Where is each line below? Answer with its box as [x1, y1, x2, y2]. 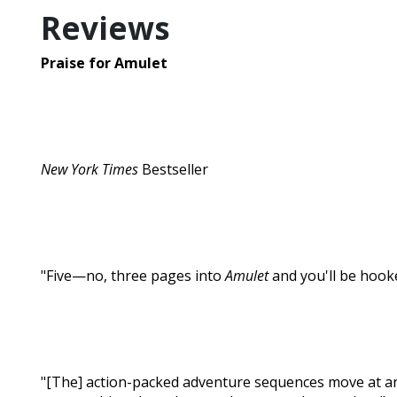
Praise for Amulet [41, 53, 167, 74]
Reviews [41, 7, 170, 50]
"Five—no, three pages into [41, 266, 225, 286]
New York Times [41, 160, 138, 180]
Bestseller [138, 160, 208, 180]
